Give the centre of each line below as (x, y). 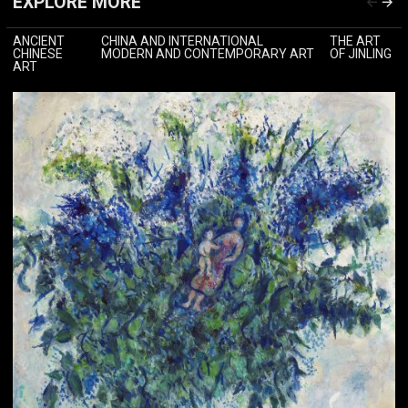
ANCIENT (39, 41)
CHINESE (38, 54)
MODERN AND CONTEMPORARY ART (207, 54)
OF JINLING (360, 54)
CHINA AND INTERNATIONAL (182, 41)
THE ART (355, 41)
